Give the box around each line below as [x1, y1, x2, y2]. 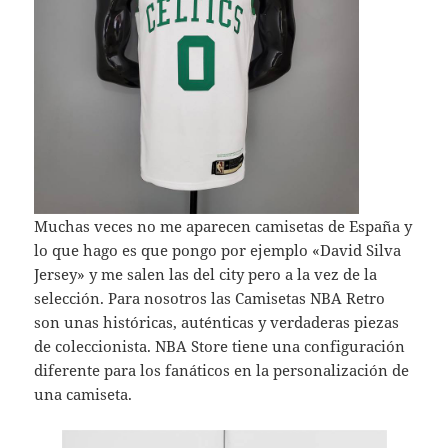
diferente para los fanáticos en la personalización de [34, 360, 410, 381]
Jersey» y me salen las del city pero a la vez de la [34, 264, 378, 285]
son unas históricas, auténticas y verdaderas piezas [34, 312, 400, 333]
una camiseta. [34, 384, 133, 405]
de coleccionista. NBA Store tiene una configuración [34, 336, 406, 357]
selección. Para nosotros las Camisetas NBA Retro [34, 288, 386, 309]
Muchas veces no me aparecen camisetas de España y [34, 216, 413, 237]
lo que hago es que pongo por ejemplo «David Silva [34, 240, 402, 261]
